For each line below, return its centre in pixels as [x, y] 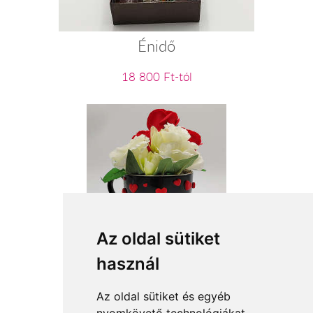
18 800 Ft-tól [156, 77]
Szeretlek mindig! [156, 250]
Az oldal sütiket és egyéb [163, 296]
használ [128, 264]
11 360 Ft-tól [156, 278]
